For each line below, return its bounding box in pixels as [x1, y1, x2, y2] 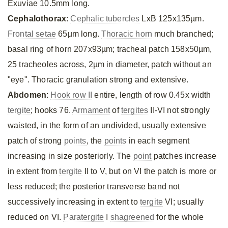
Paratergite [63, 213, 104, 221]
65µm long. [56, 30, 102, 38]
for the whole [154, 213, 204, 221]
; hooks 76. [31, 106, 73, 115]
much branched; [152, 30, 214, 38]
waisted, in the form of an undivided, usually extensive [8, 121, 206, 130]
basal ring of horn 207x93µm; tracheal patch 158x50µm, [8, 45, 212, 53]
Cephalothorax [8, 14, 67, 23]
